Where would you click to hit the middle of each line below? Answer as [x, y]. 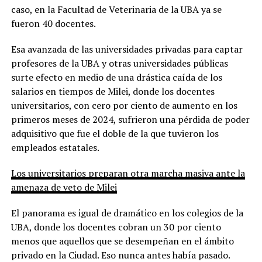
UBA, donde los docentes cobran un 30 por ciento [116, 227]
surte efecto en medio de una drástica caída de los [116, 77]
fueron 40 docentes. [53, 23]
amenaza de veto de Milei [64, 187]
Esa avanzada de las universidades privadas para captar [127, 49]
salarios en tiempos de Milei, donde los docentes [113, 91]
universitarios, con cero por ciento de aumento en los [124, 105]
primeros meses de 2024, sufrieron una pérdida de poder [130, 119]
